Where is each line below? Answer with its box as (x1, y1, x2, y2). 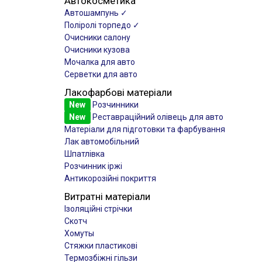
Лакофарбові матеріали (64, 87, 172, 98)
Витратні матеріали (64, 191, 150, 202)
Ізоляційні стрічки (64, 204, 132, 213)
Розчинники (90, 100, 139, 109)
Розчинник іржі (64, 161, 122, 171)
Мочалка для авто (64, 57, 135, 67)
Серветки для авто (64, 70, 137, 79)
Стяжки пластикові (64, 241, 137, 250)
